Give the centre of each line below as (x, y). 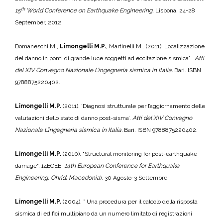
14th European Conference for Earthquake (122, 166)
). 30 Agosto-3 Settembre (134, 178)
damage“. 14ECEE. (40, 166)
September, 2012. (39, 22)
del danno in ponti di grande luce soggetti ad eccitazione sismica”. (105, 58)
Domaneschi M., (37, 46)
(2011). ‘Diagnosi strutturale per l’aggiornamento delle (134, 106)
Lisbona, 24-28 (175, 10)
